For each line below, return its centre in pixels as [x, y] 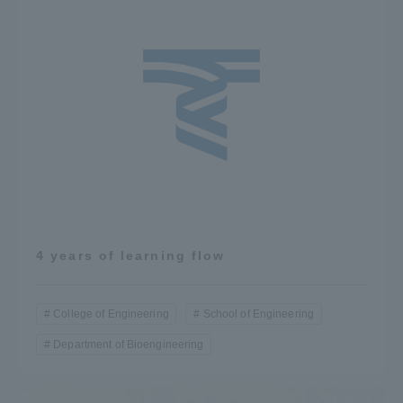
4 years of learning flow [131, 256]
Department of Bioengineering [129, 345]
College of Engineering [111, 314]
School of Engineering [259, 314]
